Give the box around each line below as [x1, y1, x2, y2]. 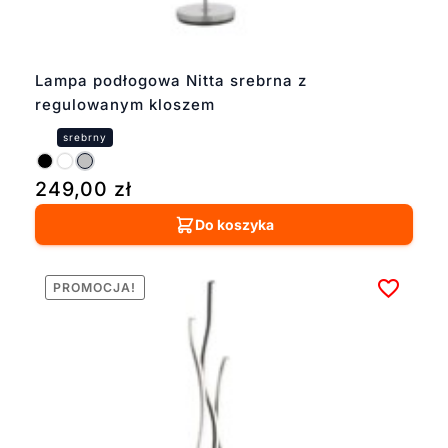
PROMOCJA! [53, 279, 137, 295]
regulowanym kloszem [34, 95, 215, 115]
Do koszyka [194, 216, 274, 234]
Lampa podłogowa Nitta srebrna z [34, 71, 307, 91]
